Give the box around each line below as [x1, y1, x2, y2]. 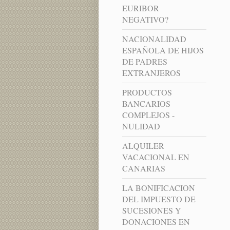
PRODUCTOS [122, 87, 172, 98]
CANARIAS [122, 163, 165, 174]
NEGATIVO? [122, 14, 168, 25]
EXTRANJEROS [122, 67, 181, 79]
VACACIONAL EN [122, 151, 189, 163]
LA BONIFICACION [122, 182, 195, 194]
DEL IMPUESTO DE [122, 194, 196, 205]
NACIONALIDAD [122, 33, 186, 45]
